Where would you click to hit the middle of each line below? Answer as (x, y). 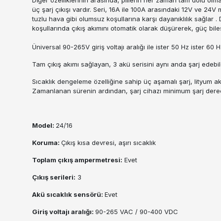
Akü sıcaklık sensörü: (68, 194)
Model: (44, 125)
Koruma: (47, 142)
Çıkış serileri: (54, 177)
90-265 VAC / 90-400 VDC (137, 211)
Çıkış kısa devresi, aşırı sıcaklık (109, 142)
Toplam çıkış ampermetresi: (77, 160)
